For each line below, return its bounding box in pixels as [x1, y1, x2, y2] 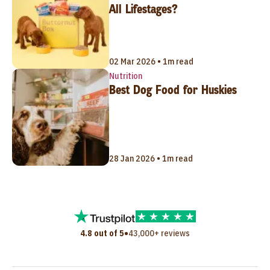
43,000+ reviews [128, 227, 190, 239]
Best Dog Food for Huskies [108, 82, 237, 98]
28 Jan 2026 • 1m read [108, 152, 193, 164]
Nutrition [108, 71, 142, 82]
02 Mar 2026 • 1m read [108, 56, 193, 67]
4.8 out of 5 [80, 227, 124, 239]
